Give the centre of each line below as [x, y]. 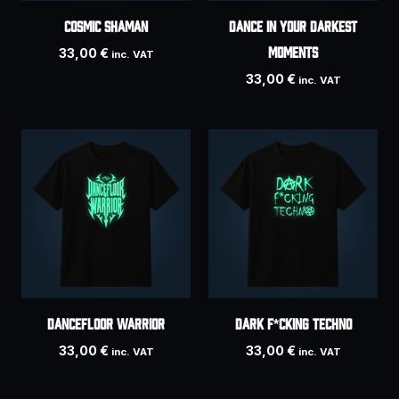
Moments [293, 51]
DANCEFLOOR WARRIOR [106, 322]
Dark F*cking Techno [293, 322]
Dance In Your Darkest [293, 25]
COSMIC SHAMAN [106, 25]
